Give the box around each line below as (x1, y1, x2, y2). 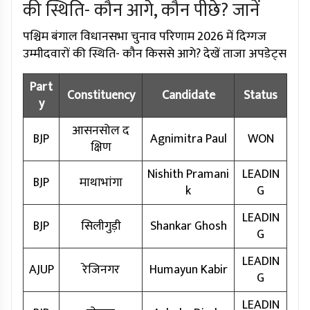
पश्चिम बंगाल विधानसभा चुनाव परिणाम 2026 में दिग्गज (23, 26, 266, 48)
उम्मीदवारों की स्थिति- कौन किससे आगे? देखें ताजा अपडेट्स (23, 44, 286, 65)
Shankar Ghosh (149, 216, 227, 237)
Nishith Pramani (147, 164, 229, 185)
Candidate (161, 85, 215, 107)
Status (244, 85, 277, 107)
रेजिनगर (82, 259, 120, 281)
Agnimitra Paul (149, 129, 227, 150)
